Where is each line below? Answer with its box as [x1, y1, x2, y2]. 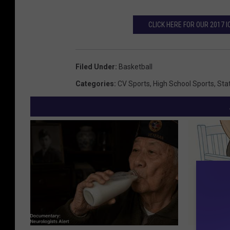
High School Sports [153, 80, 214, 88]
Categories [75, 80, 114, 88]
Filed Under [75, 63, 115, 71]
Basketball [119, 63, 152, 71]
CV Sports [118, 80, 150, 88]
